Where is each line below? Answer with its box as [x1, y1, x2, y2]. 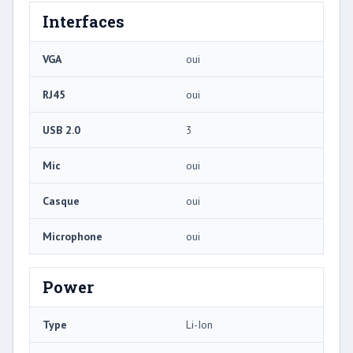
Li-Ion [186, 317, 213, 332]
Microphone [43, 229, 102, 243]
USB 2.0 [43, 122, 80, 137]
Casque [43, 193, 80, 208]
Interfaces [43, 10, 124, 32]
